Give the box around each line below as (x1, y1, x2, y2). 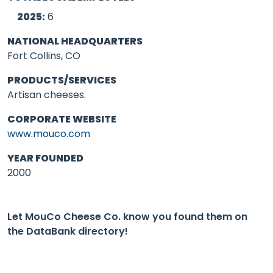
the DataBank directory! (7, 224, 128, 238)
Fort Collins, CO (7, 49, 80, 63)
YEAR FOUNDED (7, 151, 83, 165)
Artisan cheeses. (7, 88, 86, 102)
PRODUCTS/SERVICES (7, 73, 116, 87)
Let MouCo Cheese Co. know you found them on (7, 210, 247, 224)
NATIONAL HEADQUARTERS (7, 34, 143, 48)
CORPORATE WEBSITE (7, 112, 116, 126)
